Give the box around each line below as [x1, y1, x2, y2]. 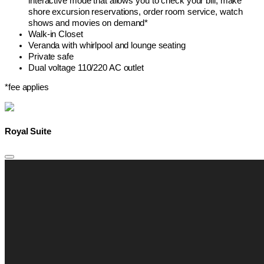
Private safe [28, 51, 74, 61]
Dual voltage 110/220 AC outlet [28, 62, 144, 72]
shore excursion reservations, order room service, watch [28, 6, 243, 16]
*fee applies [5, 82, 49, 93]
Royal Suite [5, 126, 51, 136]
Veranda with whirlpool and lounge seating [28, 40, 186, 50]
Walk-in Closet [28, 29, 83, 39]
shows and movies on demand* [28, 18, 148, 28]
